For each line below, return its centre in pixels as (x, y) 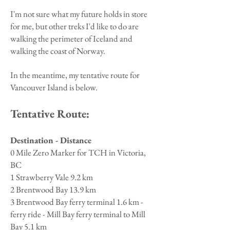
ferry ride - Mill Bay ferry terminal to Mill (78, 214)
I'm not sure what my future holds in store (79, 14)
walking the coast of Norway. (58, 51)
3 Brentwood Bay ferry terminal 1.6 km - (77, 202)
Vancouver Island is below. (54, 87)
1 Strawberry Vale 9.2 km (52, 177)
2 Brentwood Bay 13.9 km (53, 189)
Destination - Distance (51, 140)
